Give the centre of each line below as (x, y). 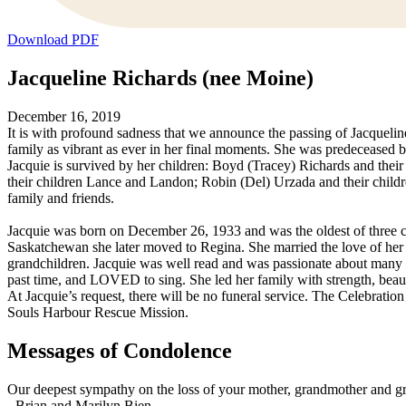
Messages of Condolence (120, 350)
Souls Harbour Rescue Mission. (98, 313)
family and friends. (61, 198)
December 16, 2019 (64, 117)
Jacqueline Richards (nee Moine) (160, 78)
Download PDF (53, 40)
